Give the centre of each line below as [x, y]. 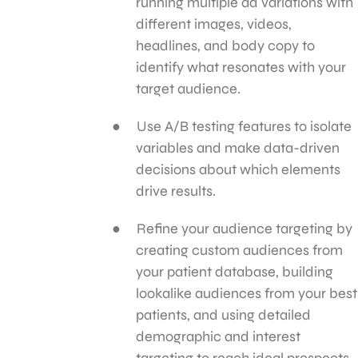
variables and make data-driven [238, 147]
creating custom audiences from [239, 250]
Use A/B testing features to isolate [244, 126]
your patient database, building [235, 271]
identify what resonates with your [241, 67]
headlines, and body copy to [225, 45]
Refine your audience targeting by [245, 228]
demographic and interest [218, 336]
